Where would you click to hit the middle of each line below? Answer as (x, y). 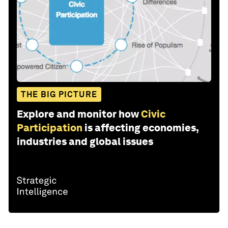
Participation (50, 128)
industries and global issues (85, 142)
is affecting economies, (141, 128)
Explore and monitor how (78, 114)
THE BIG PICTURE (59, 95)
